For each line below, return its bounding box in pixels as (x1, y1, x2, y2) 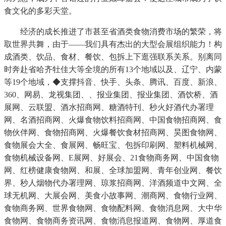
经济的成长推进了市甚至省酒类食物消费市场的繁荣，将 (4, 27, 222, 36)
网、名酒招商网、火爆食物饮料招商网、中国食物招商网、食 (4, 116, 222, 125)
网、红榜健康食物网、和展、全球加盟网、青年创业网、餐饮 (4, 166, 222, 175)
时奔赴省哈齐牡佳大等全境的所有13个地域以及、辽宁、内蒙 (4, 65, 222, 74)
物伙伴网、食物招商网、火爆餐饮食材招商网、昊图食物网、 (4, 128, 222, 137)
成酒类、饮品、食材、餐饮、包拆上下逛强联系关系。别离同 (4, 52, 222, 62)
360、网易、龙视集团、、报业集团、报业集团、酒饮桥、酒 (4, 90, 218, 99)
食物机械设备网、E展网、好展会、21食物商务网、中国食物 (4, 153, 219, 162)
